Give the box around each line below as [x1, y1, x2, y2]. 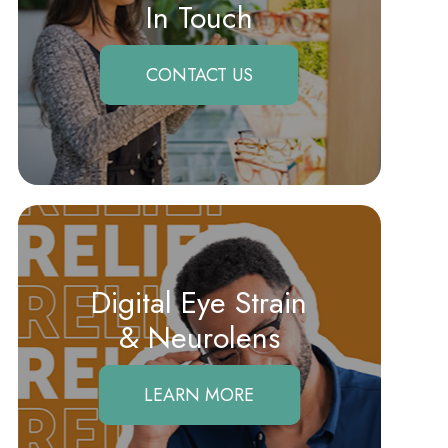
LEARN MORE [144, 381, 255, 408]
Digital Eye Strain [91, 280, 308, 324]
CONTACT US [145, 61, 253, 88]
